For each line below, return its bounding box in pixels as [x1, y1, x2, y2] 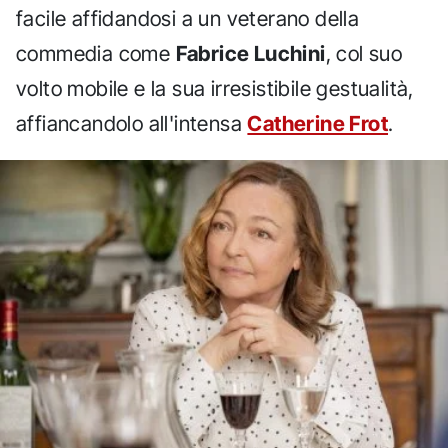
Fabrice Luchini [175, 41, 326, 66]
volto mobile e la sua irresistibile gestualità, [16, 76, 414, 101]
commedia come [16, 41, 176, 66]
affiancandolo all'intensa [16, 111, 248, 136]
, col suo [325, 41, 403, 66]
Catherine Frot [247, 111, 389, 136]
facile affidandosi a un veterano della [16, 6, 360, 31]
